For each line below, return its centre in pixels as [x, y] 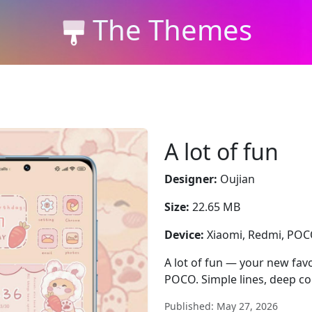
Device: [184, 235]
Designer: [191, 179]
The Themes [172, 29]
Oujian [236, 179]
